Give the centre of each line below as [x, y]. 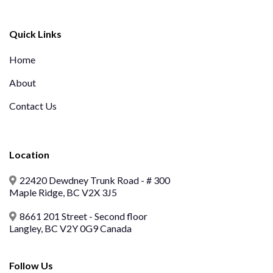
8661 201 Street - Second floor [83, 216]
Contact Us [33, 106]
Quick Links [35, 34]
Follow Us [31, 266]
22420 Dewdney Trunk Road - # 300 [95, 180]
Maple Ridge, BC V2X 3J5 [63, 193]
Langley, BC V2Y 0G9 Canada [70, 229]
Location [29, 155]
